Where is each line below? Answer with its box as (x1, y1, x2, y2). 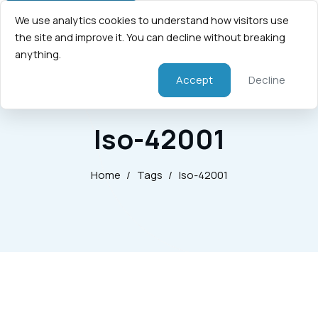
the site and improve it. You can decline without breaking (15, 31, 285, 44)
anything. (15, 48, 61, 61)
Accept (176, 72, 213, 87)
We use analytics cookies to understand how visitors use (15, 13, 289, 27)
